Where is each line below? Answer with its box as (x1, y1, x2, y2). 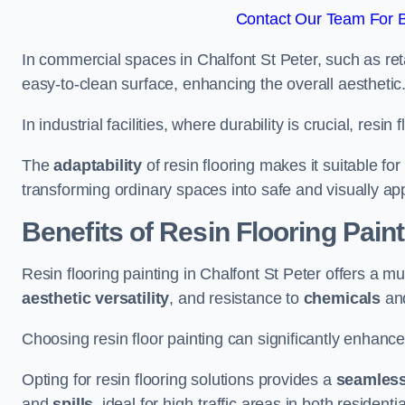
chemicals (303, 289, 381, 307)
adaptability (53, 156, 143, 174)
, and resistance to (169, 289, 304, 307)
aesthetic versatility (22, 289, 170, 307)
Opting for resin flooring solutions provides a (22, 371, 336, 389)
